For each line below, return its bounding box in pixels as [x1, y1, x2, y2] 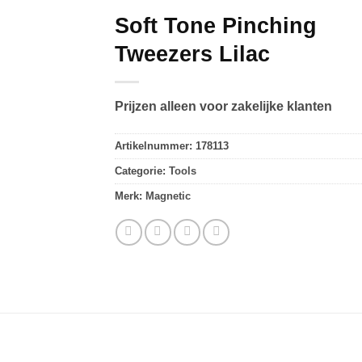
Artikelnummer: [114, 139, 196, 152]
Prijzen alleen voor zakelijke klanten [114, 99, 332, 114]
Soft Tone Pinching [114, 13, 317, 39]
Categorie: [114, 164, 169, 177]
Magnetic [145, 189, 191, 202]
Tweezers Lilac [114, 41, 270, 67]
